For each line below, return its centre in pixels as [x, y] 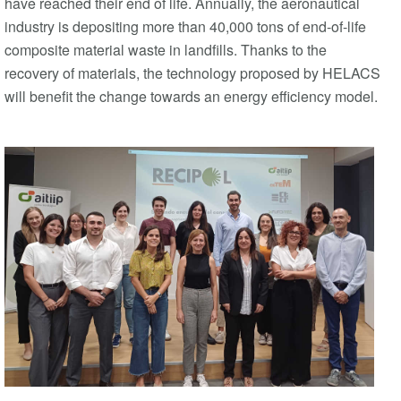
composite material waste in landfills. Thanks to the [166, 50]
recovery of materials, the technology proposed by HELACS [192, 73]
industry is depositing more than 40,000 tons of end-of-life [185, 27]
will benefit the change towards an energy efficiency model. [191, 97]
